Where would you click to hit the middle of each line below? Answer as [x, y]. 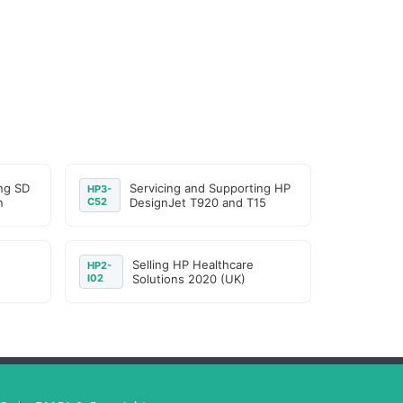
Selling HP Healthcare [193, 264]
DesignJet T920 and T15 [197, 202]
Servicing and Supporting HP [210, 188]
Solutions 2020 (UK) [189, 279]
